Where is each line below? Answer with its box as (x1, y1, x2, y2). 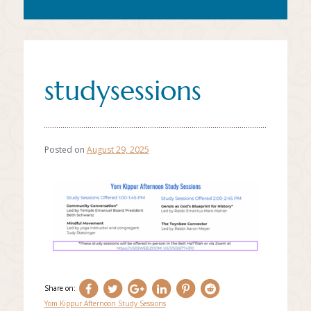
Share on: (44, 283, 78, 293)
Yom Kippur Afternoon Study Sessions (44, 298, 166, 308)
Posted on (44, 143, 87, 155)
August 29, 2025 (86, 143, 149, 155)
